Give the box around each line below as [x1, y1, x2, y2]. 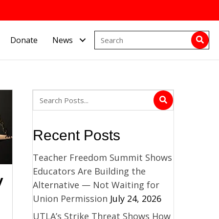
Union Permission [32, 192, 108, 204]
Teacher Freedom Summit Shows [32, 151, 172, 163]
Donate [10, 34, 38, 45]
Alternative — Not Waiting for [32, 178, 159, 191]
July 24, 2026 [109, 192, 161, 204]
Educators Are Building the [32, 165, 146, 177]
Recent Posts [32, 127, 120, 143]
